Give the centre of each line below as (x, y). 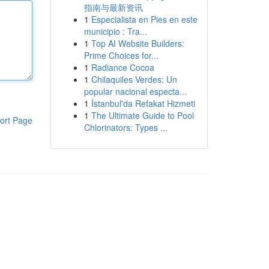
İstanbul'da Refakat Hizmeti (143, 103)
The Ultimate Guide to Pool (142, 115)
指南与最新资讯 (113, 7)
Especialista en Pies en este (144, 19)
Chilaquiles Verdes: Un (134, 79)
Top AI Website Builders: (138, 43)
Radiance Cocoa (122, 67)
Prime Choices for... (121, 55)
